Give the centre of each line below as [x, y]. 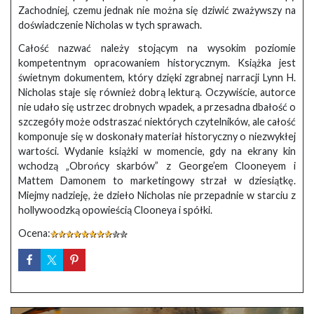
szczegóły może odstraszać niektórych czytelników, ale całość [157, 121]
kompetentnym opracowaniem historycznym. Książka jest [157, 62]
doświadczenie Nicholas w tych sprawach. [110, 25]
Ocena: [34, 233]
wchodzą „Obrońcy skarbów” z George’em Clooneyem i [157, 165]
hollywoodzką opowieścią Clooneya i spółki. [115, 210]
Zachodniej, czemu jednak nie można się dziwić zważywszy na [157, 10]
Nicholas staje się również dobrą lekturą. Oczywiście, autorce [157, 92]
